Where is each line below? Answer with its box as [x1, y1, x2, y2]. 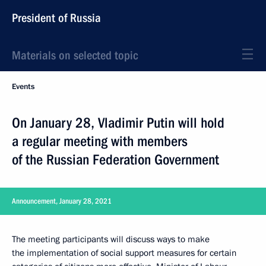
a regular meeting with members [12, 133, 188, 150]
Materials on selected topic [12, 48, 138, 62]
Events [12, 81, 34, 92]
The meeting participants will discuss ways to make [12, 233, 210, 245]
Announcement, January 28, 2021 [12, 197, 112, 205]
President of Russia [12, 11, 101, 25]
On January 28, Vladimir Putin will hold [12, 115, 224, 131]
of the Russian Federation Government [12, 151, 219, 168]
